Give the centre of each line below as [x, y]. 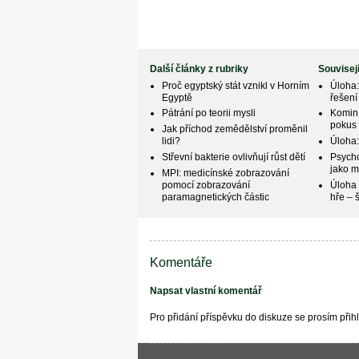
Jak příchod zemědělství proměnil [235, 129]
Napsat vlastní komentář [206, 290]
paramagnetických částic [216, 197]
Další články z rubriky [200, 69]
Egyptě [177, 97]
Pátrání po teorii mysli [209, 113]
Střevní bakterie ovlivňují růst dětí [234, 157]
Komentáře [181, 262]
